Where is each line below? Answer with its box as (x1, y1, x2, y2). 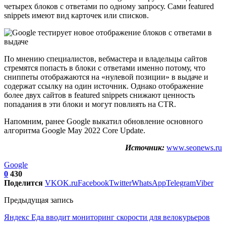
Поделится (4, 178, 43, 187)
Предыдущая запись (4, 195, 73, 204)
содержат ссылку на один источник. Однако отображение (4, 81, 203, 90)
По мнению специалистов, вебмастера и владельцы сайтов (4, 54, 207, 63)
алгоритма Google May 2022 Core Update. (4, 126, 147, 135)
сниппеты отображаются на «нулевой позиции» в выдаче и (4, 72, 208, 81)
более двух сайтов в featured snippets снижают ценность (4, 90, 195, 99)
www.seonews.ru (166, 143, 222, 152)
